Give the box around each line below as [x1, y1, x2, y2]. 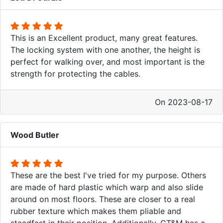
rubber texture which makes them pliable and [10, 206, 181, 216]
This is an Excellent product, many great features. [10, 32, 198, 43]
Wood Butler [10, 129, 59, 140]
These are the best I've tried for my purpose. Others [10, 170, 206, 180]
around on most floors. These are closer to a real [10, 194, 195, 204]
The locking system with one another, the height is [10, 44, 200, 55]
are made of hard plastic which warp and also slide [10, 182, 203, 192]
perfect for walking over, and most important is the [10, 56, 205, 67]
